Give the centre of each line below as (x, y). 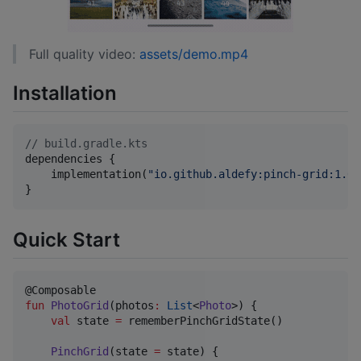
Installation (65, 93)
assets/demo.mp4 (194, 54)
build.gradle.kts (93, 144)
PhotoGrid (80, 306)
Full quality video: (84, 54)
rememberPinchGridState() (202, 321)
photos (135, 306)
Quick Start (66, 239)
